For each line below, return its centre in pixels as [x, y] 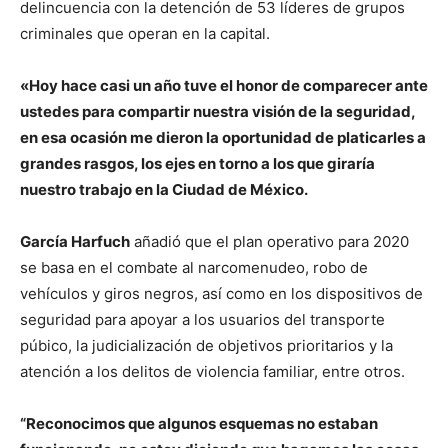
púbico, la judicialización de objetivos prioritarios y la [206, 346]
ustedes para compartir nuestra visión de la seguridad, [217, 112]
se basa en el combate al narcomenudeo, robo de [194, 268]
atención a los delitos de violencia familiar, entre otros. [212, 372]
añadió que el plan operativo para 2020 [269, 242]
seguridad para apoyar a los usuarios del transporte [202, 320]
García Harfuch [75, 242]
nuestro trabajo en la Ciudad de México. [164, 190]
